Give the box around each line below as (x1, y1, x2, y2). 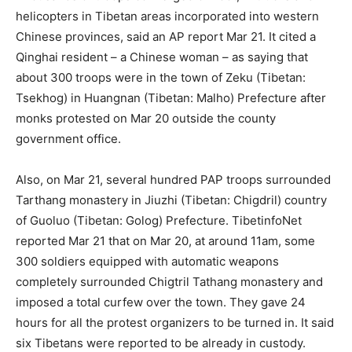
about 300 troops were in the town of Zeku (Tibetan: (16, 70, 306, 85)
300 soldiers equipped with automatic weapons (16, 254, 279, 269)
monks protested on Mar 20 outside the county (16, 111, 276, 126)
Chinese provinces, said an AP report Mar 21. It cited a (16, 29, 316, 44)
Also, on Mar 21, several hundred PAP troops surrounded (16, 172, 331, 187)
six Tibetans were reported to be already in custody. (16, 335, 306, 350)
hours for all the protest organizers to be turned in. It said (16, 315, 334, 330)
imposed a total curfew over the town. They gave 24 (16, 295, 306, 310)
